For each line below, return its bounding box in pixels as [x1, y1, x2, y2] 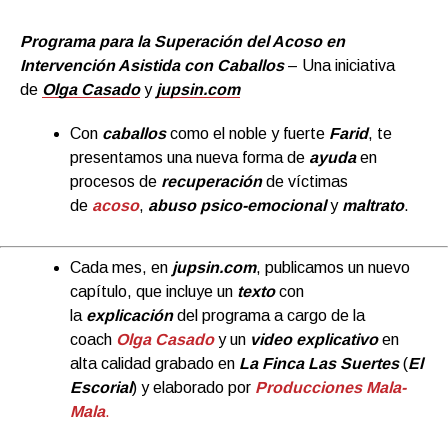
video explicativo [250, 331, 382, 349]
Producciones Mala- [255, 379, 406, 397]
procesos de [70, 173, 161, 191]
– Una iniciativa [284, 57, 395, 75]
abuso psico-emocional [148, 197, 326, 215]
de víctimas [262, 173, 348, 191]
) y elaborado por [132, 379, 255, 397]
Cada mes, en [70, 259, 172, 277]
